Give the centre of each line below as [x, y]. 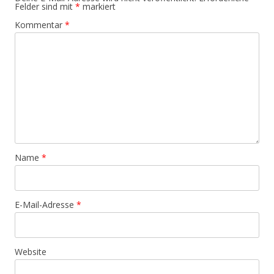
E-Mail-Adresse [46, 205]
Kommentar [40, 25]
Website [31, 252]
